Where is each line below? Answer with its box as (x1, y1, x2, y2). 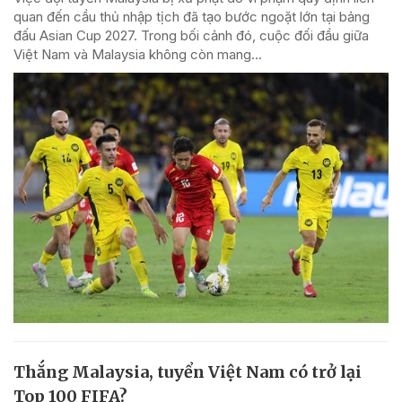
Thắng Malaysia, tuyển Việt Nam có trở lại (13, 361, 362, 382)
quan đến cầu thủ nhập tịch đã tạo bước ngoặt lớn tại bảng (13, 8, 370, 26)
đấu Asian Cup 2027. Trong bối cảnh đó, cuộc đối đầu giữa (13, 27, 369, 45)
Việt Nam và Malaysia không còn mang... (13, 46, 262, 64)
